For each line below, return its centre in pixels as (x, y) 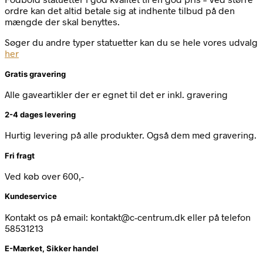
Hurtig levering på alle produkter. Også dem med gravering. (131, 135)
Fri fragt (20, 155)
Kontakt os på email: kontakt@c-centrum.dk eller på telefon (128, 217)
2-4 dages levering (40, 115)
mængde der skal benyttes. (62, 22)
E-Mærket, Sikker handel (52, 248)
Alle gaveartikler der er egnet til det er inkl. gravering (116, 94)
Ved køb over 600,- (44, 176)
